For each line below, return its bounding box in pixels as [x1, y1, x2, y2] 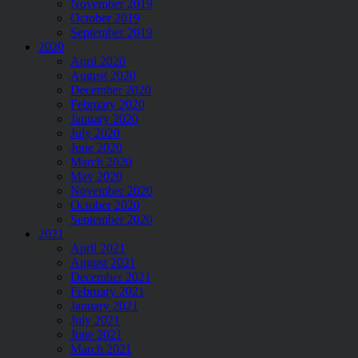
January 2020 [70, 111, 138, 125]
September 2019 [70, 25, 153, 39]
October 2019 [70, 10, 140, 25]
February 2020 [70, 97, 145, 111]
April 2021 [70, 241, 125, 255]
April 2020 [70, 54, 125, 68]
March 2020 [70, 154, 132, 169]
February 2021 [70, 284, 145, 298]
